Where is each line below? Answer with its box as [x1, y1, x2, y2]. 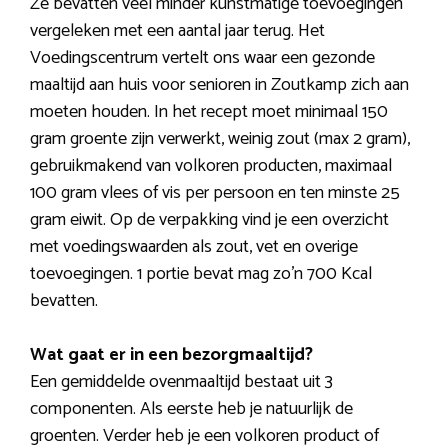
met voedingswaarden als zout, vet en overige [30, 231, 358, 262]
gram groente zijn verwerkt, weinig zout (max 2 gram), [30, 123, 410, 154]
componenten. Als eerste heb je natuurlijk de [30, 393, 353, 424]
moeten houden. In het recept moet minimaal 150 [30, 96, 388, 127]
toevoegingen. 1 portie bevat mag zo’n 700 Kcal [30, 258, 372, 289]
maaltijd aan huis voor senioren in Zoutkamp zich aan [30, 69, 409, 100]
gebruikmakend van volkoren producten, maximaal [30, 150, 392, 181]
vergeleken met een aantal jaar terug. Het [30, 15, 325, 46]
